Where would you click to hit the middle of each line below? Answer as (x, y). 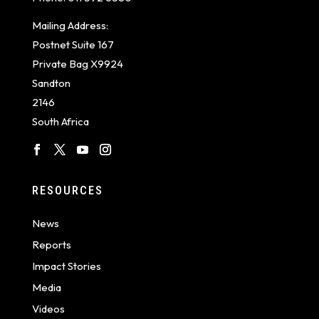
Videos (48, 308)
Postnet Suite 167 (73, 44)
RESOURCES (67, 190)
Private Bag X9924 (77, 63)
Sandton (51, 83)
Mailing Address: (70, 25)
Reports (51, 244)
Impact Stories (66, 266)
